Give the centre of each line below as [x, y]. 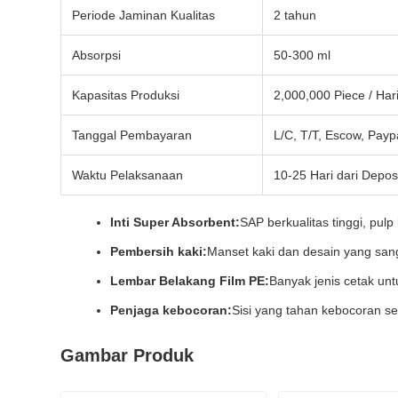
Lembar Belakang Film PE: [190, 281]
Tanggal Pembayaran [132, 135]
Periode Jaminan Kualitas [143, 15]
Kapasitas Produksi [126, 95]
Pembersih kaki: [159, 251]
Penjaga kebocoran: [171, 310]
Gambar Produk [127, 355]
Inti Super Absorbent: [175, 222]
